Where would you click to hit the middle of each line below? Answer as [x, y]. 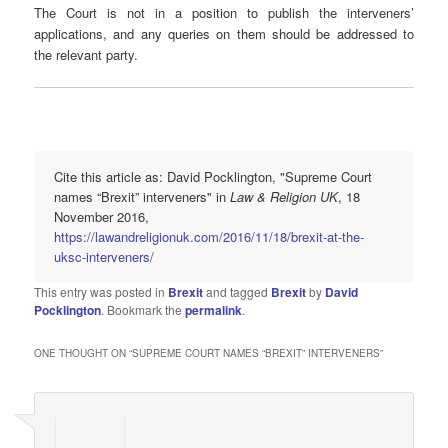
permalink [214, 309]
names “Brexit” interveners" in [142, 196]
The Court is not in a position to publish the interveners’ [224, 13]
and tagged [237, 291]
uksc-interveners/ [104, 256]
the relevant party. [86, 55]
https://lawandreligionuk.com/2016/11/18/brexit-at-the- [209, 236]
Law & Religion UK [284, 196]
